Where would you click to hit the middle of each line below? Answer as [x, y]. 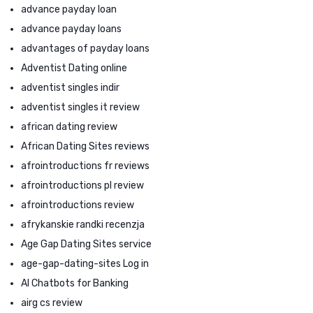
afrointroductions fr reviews [85, 166]
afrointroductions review [78, 205]
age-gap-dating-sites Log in [85, 263]
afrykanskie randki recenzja [83, 224]
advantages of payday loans [85, 48]
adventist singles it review [80, 107]
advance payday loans [71, 29]
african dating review [69, 126]
